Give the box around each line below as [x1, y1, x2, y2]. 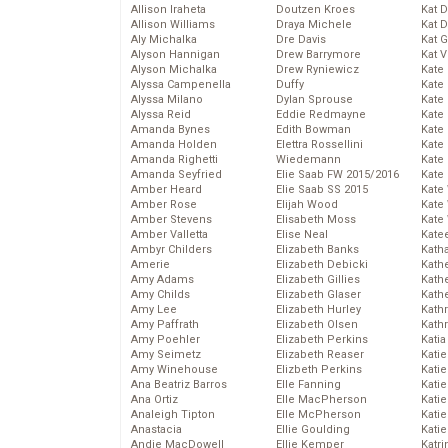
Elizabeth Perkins [276, 333, 368, 347]
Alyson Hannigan [131, 48, 220, 62]
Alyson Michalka [131, 63, 217, 77]
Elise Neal [276, 228, 328, 242]
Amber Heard [131, 183, 202, 197]
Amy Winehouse [131, 363, 218, 377]
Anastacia [131, 423, 182, 437]
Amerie [131, 258, 170, 272]
